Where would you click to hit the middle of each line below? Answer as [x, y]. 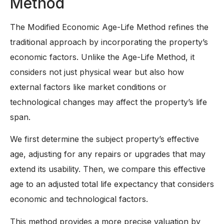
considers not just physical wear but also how [97, 72]
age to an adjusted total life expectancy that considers [112, 184]
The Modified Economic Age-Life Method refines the [109, 27]
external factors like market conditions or [88, 87]
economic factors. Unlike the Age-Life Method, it [102, 57]
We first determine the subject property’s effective [104, 139]
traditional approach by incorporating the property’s [109, 42]
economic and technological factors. [79, 199]
